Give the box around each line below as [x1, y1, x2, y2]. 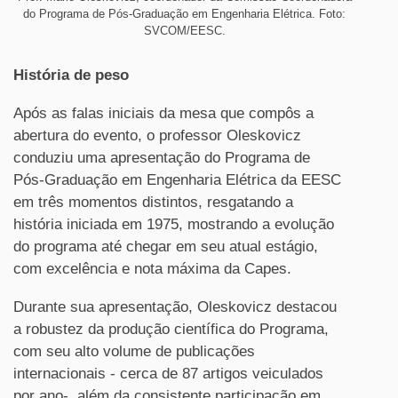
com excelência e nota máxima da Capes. [13, 260, 291, 278]
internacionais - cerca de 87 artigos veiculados [13, 365, 323, 383]
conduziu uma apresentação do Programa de [13, 149, 310, 167]
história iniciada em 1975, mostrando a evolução [13, 216, 334, 234]
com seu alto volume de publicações [13, 343, 255, 361]
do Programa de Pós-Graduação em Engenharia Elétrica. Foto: [23, 7, 346, 21]
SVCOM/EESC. [143, 24, 226, 38]
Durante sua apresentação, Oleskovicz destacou [13, 298, 337, 316]
